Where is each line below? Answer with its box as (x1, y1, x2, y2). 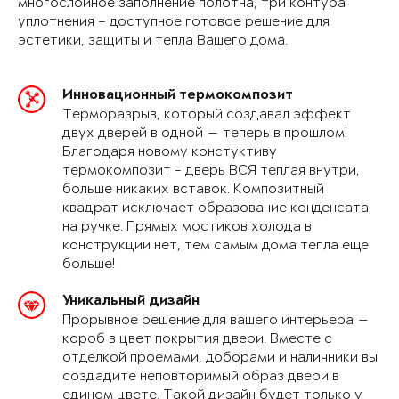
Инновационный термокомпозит (62, 88, 293, 104)
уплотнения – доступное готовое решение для (18, 14, 330, 30)
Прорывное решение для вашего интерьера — (62, 313, 370, 329)
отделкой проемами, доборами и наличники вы (62, 350, 378, 366)
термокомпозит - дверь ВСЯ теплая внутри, (62, 163, 360, 179)
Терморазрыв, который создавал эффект (62, 107, 351, 123)
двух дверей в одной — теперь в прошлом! (62, 126, 347, 142)
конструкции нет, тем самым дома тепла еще (62, 238, 369, 254)
